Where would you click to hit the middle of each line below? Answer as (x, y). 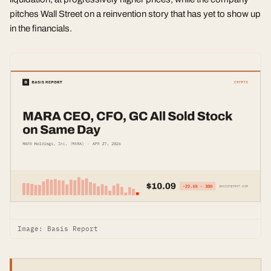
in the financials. (41, 28)
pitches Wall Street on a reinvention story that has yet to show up (135, 14)
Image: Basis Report (58, 229)
